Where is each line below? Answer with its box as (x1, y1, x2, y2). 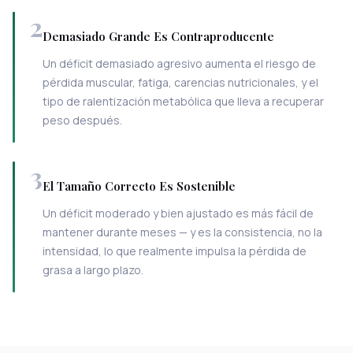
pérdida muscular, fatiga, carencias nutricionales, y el (43, 75, 318, 91)
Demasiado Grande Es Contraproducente (43, 28, 274, 45)
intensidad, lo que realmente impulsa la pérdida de (43, 243, 307, 258)
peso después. (43, 113, 122, 128)
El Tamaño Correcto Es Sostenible (43, 177, 236, 194)
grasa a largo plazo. (43, 262, 143, 277)
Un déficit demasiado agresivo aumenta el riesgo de (43, 56, 316, 72)
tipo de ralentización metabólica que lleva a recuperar (43, 94, 324, 110)
